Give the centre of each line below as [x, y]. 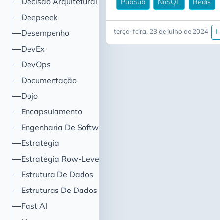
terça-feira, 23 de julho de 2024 [161, 32]
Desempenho [45, 33]
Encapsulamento [52, 111]
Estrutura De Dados [57, 174]
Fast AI [34, 206]
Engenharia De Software [66, 127]
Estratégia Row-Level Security [77, 159]
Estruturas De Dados [59, 190]
